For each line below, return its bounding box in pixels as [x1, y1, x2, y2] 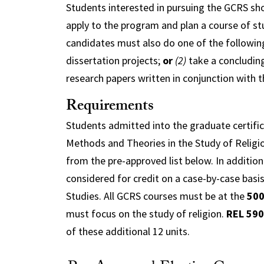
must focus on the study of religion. [65, 207, 226, 220]
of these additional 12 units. [65, 225, 190, 238]
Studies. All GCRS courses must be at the [65, 189, 247, 203]
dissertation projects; [65, 54, 163, 67]
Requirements [65, 94, 154, 120]
